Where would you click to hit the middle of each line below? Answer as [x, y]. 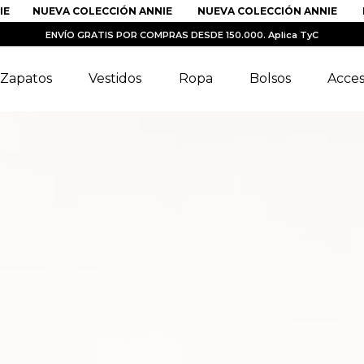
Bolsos [270, 78]
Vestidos [115, 78]
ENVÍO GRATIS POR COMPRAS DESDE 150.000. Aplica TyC [182, 35]
